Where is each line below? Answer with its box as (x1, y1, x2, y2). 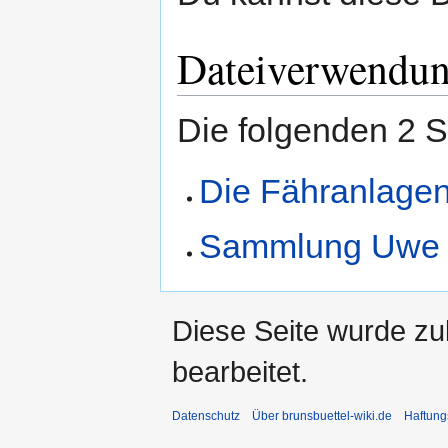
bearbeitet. (172, 354, 308, 388)
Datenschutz (172, 408, 240, 423)
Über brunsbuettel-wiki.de (252, 408, 392, 423)
